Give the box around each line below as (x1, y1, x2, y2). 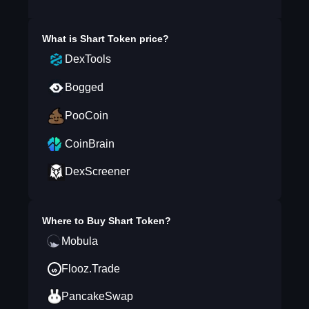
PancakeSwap (61, 290, 133, 302)
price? (136, 33, 169, 44)
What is (41, 33, 80, 44)
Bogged (64, 81, 103, 93)
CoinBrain (64, 138, 114, 150)
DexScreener (64, 166, 130, 177)
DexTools (64, 53, 111, 65)
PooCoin (64, 110, 108, 121)
